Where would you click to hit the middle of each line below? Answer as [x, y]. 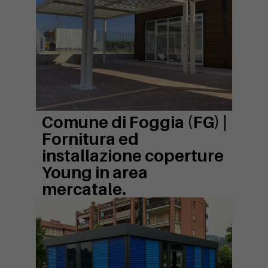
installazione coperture [133, 156]
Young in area [95, 172]
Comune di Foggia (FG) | [135, 122]
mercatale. [84, 189]
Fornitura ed [90, 139]
